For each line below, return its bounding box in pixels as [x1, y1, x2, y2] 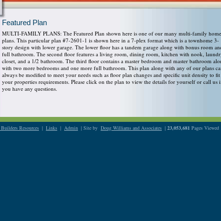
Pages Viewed [190, 124, 219, 131]
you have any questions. [2, 85, 57, 92]
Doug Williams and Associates [101, 124, 162, 131]
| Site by [79, 124, 99, 131]
